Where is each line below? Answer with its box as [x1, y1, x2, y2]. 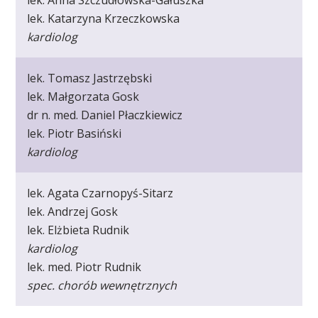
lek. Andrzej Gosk [27, 204, 119, 220]
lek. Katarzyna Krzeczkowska [27, 11, 180, 27]
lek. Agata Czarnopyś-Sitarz [27, 185, 174, 202]
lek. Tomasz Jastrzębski [27, 70, 153, 87]
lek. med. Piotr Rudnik [27, 259, 142, 275]
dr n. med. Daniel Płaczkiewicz [27, 107, 183, 124]
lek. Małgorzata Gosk [27, 89, 140, 105]
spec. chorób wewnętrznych [27, 278, 177, 294]
